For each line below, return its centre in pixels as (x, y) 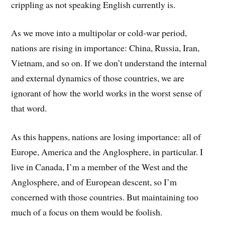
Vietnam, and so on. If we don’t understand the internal (109, 63)
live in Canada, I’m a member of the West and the (100, 167)
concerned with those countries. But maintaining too (105, 197)
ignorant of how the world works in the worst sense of (107, 93)
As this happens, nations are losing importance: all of (106, 137)
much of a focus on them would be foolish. (87, 212)
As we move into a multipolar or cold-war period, (99, 33)
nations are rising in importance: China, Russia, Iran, (105, 48)
